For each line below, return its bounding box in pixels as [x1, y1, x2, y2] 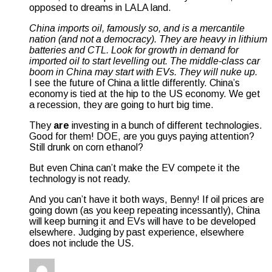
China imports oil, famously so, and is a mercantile [29, 22, 245, 33]
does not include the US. [29, 237, 134, 248]
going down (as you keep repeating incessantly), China [29, 205, 260, 216]
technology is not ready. [29, 173, 131, 184]
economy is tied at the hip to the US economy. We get [29, 88, 260, 99]
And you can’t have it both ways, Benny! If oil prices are [29, 194, 264, 205]
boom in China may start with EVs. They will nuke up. [29, 66, 257, 77]
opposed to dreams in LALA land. [29, 2, 171, 13]
